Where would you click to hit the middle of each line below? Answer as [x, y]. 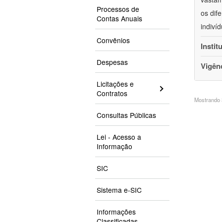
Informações [116, 212]
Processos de [118, 9]
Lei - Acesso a [119, 137]
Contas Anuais [119, 19]
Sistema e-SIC [119, 190]
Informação [114, 146]
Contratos [112, 93]
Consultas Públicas [126, 115]
